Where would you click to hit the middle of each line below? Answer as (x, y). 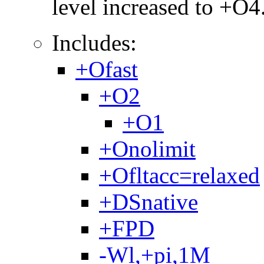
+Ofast (107, 70)
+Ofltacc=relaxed (179, 176)
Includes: (94, 43)
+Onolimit (147, 149)
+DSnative (148, 202)
